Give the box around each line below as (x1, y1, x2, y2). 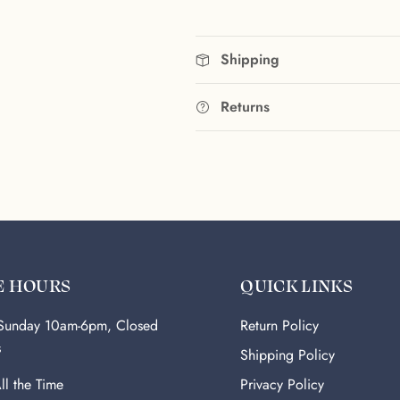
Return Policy (240, 315, 320, 337)
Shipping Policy (240, 345, 336, 366)
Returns (220, 96, 270, 118)
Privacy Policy (240, 374, 325, 396)
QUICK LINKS (240, 273, 353, 297)
